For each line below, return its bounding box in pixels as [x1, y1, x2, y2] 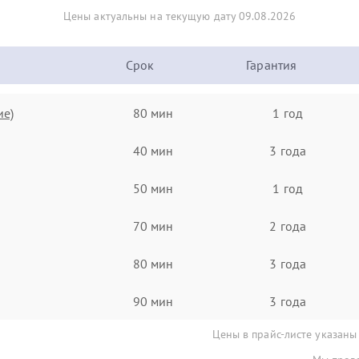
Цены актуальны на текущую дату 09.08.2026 [63, 9, 296, 23]
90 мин [132, 292, 174, 309]
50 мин [132, 179, 174, 196]
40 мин [132, 142, 174, 159]
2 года [269, 217, 306, 234]
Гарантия [246, 57, 297, 73]
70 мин [132, 217, 174, 234]
